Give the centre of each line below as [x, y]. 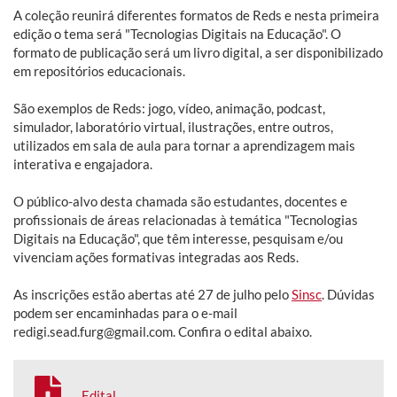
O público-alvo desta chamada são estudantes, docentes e [180, 202]
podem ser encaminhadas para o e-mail [125, 313]
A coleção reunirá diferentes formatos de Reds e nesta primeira [196, 16]
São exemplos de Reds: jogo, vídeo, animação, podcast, [169, 109]
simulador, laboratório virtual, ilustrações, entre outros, [173, 127]
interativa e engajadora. [83, 164]
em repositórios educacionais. [99, 71]
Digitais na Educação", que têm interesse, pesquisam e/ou [178, 239]
